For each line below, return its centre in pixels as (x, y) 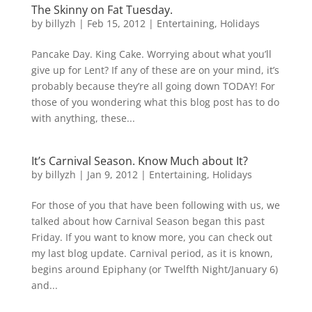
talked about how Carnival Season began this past (148, 221)
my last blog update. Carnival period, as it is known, (152, 253)
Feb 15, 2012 (116, 23)
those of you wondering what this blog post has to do (155, 102)
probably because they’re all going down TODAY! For (153, 86)
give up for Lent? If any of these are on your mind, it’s (155, 70)
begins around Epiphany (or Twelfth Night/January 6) (154, 269)
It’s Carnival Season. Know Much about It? (139, 161)
